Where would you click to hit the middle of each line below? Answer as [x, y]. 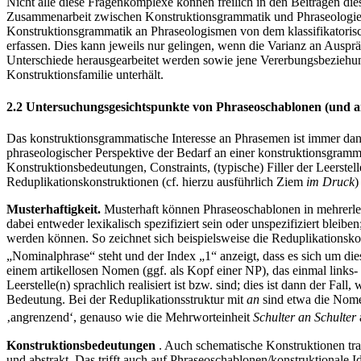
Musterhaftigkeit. [55, 209]
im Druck [330, 181]
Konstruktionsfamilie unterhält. [85, 75]
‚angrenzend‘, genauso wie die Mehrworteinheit [130, 317]
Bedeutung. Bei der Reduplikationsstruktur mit [127, 300]
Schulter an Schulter [306, 317]
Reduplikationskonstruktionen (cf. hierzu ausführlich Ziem [156, 181]
